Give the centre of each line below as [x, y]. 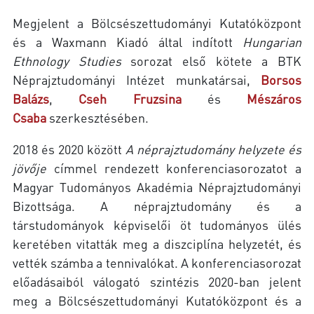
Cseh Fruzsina [130, 98]
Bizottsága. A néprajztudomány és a [157, 205]
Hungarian [272, 41]
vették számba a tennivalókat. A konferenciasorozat [157, 262]
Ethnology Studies [67, 60]
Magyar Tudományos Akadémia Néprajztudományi [157, 186]
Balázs [31, 98]
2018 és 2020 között [69, 149]
